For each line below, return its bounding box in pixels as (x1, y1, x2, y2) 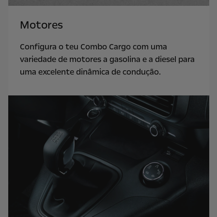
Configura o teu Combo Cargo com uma (19, 41, 167, 52)
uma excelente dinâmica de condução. (19, 66, 163, 77)
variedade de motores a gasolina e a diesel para (19, 53, 195, 65)
